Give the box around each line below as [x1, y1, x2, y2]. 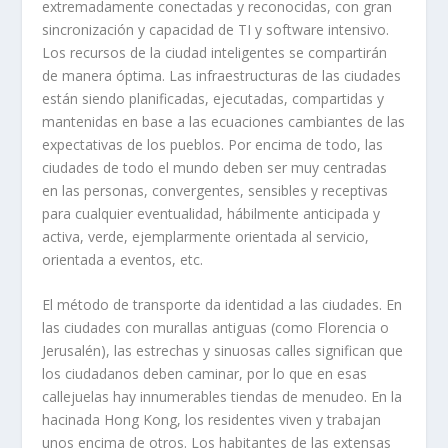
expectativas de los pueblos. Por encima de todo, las [42, 134, 384, 154]
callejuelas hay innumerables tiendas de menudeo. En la [42, 386, 403, 406]
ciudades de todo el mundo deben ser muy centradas [42, 157, 388, 177]
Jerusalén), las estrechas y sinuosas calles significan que [42, 340, 404, 360]
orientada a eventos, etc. [42, 249, 204, 269]
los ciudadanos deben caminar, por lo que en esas [42, 363, 368, 383]
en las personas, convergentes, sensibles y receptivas [42, 180, 389, 200]
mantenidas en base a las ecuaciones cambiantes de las [42, 111, 406, 131]
